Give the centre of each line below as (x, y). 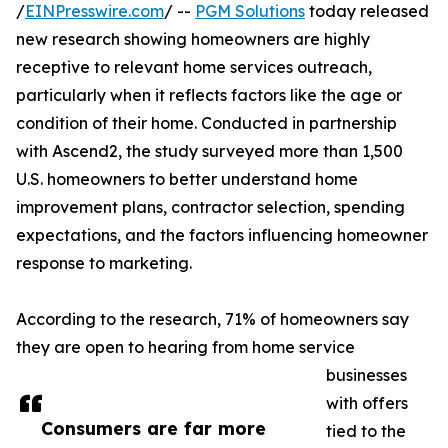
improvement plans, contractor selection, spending (210, 207)
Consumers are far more (153, 428)
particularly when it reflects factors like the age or (209, 95)
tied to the (366, 431)
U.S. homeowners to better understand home (187, 179)
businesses (366, 375)
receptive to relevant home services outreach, (194, 67)
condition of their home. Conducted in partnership (206, 123)
